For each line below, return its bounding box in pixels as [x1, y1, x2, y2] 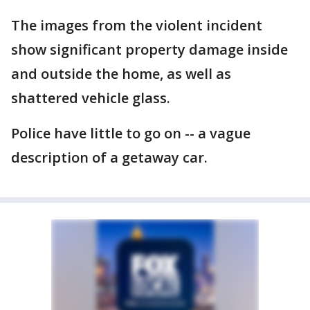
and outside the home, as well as [11, 64, 231, 83]
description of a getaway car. [11, 148, 208, 167]
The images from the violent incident [11, 16, 262, 35]
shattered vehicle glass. [11, 89, 170, 107]
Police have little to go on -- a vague [11, 124, 250, 143]
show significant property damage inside [11, 40, 288, 59]
